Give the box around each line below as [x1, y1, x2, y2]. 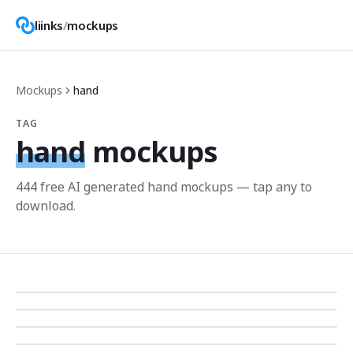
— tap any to [233, 178, 312, 195]
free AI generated [37, 178, 147, 195]
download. [16, 197, 76, 214]
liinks [35, 17, 63, 33]
